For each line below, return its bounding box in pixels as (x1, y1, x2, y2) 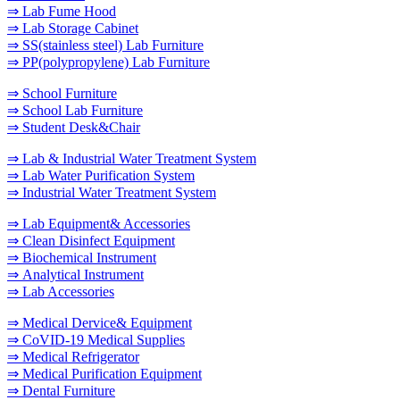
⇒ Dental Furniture (7, 382, 115, 398)
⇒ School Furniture (7, 85, 117, 101)
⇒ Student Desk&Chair (7, 119, 140, 135)
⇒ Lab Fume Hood (7, 3, 116, 19)
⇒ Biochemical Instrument (7, 249, 156, 265)
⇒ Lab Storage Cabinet (7, 20, 138, 36)
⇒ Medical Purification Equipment (7, 365, 202, 381)
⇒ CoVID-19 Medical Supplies (7, 331, 185, 347)
